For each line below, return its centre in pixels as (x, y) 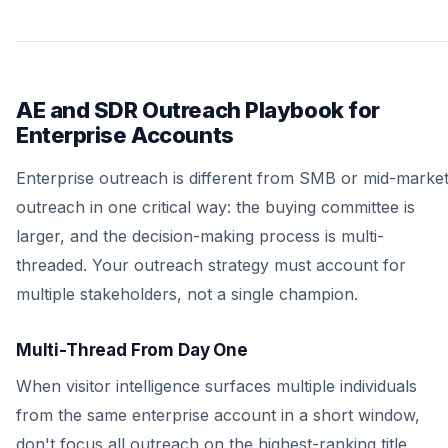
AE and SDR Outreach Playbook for (198, 110)
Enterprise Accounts (125, 135)
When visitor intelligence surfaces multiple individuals (216, 386)
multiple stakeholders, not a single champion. (187, 294)
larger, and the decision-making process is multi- (200, 236)
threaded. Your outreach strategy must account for (211, 265)
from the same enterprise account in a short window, (218, 415)
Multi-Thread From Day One (132, 350)
